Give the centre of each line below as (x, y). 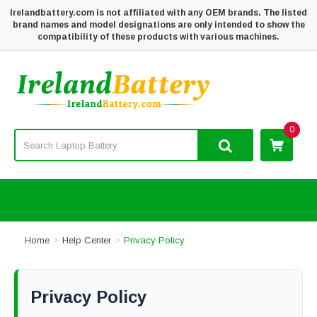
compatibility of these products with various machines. (158, 37)
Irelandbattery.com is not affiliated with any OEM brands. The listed (158, 13)
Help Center (87, 240)
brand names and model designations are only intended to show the (158, 25)
